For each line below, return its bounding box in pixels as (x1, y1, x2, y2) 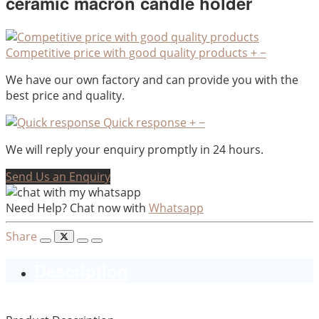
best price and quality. (6, 88, 125, 104)
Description (34, 258, 128, 283)
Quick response (103, 115, 187, 131)
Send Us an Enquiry (6, 169, 110, 185)
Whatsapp (149, 200, 204, 216)
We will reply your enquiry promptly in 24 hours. (6, 142, 263, 158)
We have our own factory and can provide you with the (6, 72, 298, 88)
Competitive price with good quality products (6, 45, 248, 61)
